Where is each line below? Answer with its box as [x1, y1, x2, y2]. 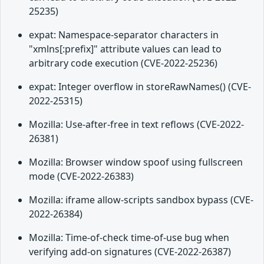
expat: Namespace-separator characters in [29, 28, 219, 42]
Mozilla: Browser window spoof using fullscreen [29, 156, 243, 169]
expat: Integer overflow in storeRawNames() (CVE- [29, 80, 251, 94]
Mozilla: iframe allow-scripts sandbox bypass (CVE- [29, 193, 253, 207]
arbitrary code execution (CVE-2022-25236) [29, 57, 217, 70]
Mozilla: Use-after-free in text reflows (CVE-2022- [29, 118, 244, 131]
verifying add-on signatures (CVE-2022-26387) [29, 245, 231, 259]
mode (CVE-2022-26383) [29, 170, 134, 183]
